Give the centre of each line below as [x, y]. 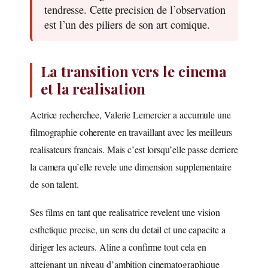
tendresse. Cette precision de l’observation [135, 9]
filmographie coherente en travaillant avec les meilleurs [131, 132]
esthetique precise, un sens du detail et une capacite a [128, 229]
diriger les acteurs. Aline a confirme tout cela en [118, 246]
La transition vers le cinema [134, 71]
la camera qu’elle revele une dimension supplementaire [131, 166]
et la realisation [93, 88]
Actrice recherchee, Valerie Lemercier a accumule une [130, 114]
